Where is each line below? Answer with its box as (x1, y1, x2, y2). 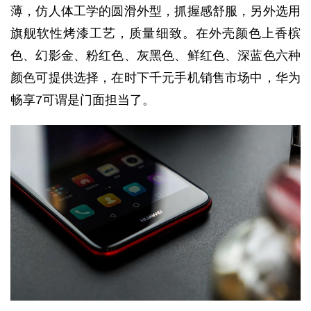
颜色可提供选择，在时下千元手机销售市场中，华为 (10, 71, 301, 85)
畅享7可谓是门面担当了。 (10, 93, 155, 108)
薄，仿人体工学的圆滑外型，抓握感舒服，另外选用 (10, 4, 301, 19)
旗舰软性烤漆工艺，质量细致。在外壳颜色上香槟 (10, 26, 301, 41)
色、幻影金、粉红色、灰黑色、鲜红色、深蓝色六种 (10, 49, 301, 63)
